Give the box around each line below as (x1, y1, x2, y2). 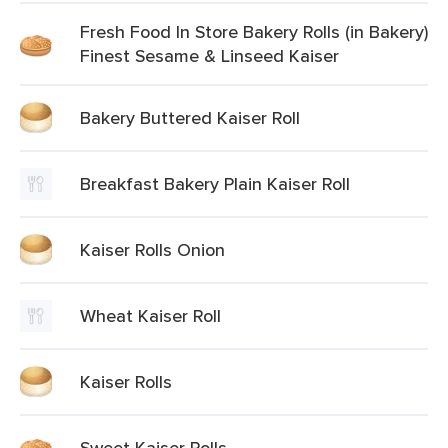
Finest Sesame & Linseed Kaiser (80, 43, 339, 68)
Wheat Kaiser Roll (80, 303, 221, 328)
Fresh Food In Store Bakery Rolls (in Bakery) (80, 19, 428, 44)
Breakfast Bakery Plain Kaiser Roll (80, 171, 350, 196)
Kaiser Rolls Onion (80, 237, 225, 262)
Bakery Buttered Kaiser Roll (80, 105, 300, 130)
